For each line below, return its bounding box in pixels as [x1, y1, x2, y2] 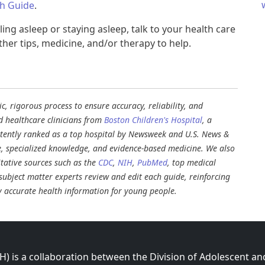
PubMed [137, 157, 167, 169]
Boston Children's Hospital [104, 114, 202, 126]
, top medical [167, 157, 216, 169]
